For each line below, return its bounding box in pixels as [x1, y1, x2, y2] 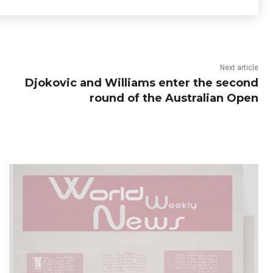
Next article [219, 63, 258, 72]
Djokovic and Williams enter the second [24, 76, 258, 90]
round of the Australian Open [89, 91, 258, 105]
